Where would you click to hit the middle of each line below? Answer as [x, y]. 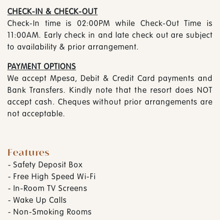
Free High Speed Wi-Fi [53, 176]
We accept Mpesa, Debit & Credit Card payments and [110, 78]
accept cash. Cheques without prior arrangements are [110, 101]
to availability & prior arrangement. [73, 46]
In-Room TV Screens [49, 188]
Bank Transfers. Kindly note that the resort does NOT [110, 90]
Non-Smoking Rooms [51, 211]
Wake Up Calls [39, 200]
